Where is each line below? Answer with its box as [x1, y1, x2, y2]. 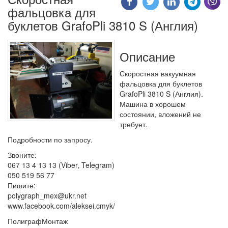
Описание [120, 47, 175, 65]
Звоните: [8, 149, 37, 160]
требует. [120, 119, 148, 129]
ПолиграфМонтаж [8, 215, 68, 226]
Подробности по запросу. [8, 134, 93, 145]
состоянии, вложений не [120, 108, 201, 119]
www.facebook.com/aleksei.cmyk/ [8, 200, 115, 211]
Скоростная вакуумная [120, 68, 196, 78]
